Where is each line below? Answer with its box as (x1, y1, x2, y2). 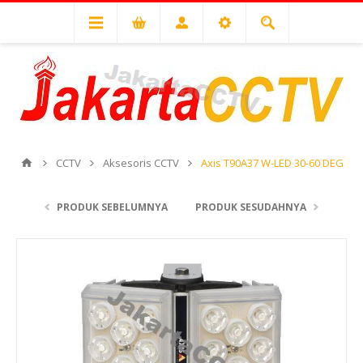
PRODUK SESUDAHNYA (195, 200, 306, 214)
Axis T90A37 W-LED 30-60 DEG (201, 156, 344, 170)
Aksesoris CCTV (103, 156, 179, 170)
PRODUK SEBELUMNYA (57, 200, 168, 214)
